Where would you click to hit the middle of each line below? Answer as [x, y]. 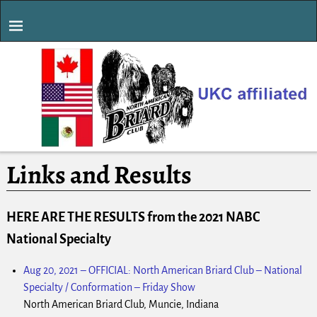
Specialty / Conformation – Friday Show [109, 287]
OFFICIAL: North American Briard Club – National [195, 270]
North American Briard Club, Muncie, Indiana [121, 304]
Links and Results [99, 174]
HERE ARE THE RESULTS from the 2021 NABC [133, 217]
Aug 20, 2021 [51, 270]
